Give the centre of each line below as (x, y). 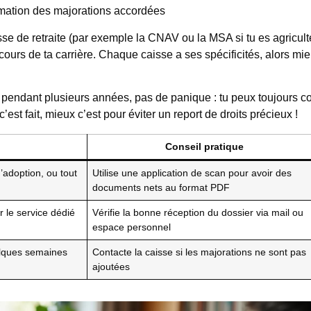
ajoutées (111, 267)
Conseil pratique (204, 147)
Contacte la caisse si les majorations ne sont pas (200, 252)
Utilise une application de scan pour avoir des (192, 173)
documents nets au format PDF (161, 188)
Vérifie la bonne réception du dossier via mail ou (198, 213)
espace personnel (132, 227)
